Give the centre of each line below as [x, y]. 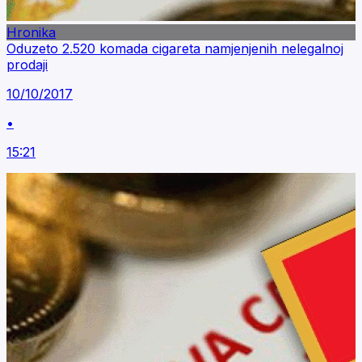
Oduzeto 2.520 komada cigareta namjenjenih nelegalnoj [175, 48]
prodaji [27, 65]
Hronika [31, 32]
